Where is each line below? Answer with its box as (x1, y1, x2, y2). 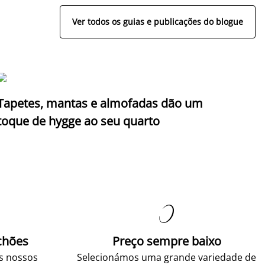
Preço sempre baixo (112, 232, 221, 249)
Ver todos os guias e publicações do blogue (72, 16, 243, 28)
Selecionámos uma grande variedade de (77, 250, 256, 264)
